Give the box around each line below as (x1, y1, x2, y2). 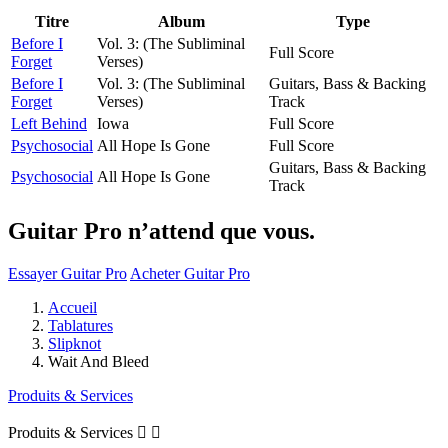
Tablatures (48, 316, 113, 334)
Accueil (48, 298, 97, 316)
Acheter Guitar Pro (130, 264, 250, 282)
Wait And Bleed (48, 352, 149, 370)
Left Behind (11, 114, 87, 132)
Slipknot (48, 334, 101, 352)
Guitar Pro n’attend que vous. (8, 217, 315, 244)
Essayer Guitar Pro (8, 264, 127, 282)
